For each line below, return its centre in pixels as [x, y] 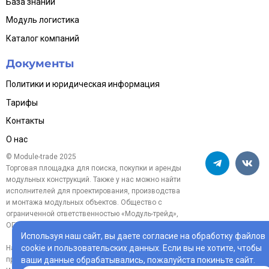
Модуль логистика [43, 20]
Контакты [25, 121]
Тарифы [22, 102]
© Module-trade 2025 [41, 157]
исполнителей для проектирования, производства [93, 191]
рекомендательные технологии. [110, 260]
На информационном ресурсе [57, 248]
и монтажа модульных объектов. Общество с [84, 203]
